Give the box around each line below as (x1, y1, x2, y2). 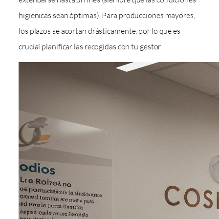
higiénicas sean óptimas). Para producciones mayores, (19, 10, 195, 20)
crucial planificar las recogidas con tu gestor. (19, 41, 162, 51)
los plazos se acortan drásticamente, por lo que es (19, 25, 180, 36)
